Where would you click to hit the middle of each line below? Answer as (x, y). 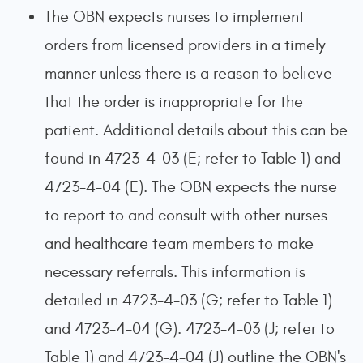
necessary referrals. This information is (175, 272)
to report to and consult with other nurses (186, 215)
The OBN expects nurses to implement (175, 17)
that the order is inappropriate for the (174, 102)
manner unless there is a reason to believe (188, 73)
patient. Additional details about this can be (196, 130)
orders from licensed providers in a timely (185, 45)
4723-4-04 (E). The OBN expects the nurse (191, 187)
